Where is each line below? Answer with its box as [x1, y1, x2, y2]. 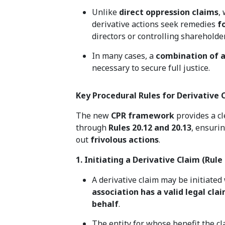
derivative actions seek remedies [92, 19, 218, 30]
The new [76, 110, 111, 122]
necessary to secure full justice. [92, 62, 210, 74]
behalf [92, 198, 119, 210]
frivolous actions [90, 134, 159, 146]
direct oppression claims [119, 7, 219, 18]
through [76, 122, 109, 134]
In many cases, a [92, 50, 156, 62]
